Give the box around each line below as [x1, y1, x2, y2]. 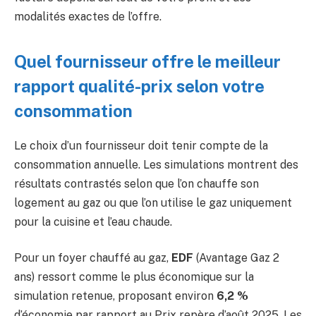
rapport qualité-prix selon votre [14, 75, 265, 96]
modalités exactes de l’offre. [14, 10, 162, 24]
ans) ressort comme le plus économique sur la [14, 270, 254, 284]
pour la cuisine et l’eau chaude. [14, 214, 172, 229]
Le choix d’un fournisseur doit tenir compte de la [14, 138, 268, 152]
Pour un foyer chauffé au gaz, [14, 251, 171, 265]
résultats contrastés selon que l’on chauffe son [14, 176, 259, 190]
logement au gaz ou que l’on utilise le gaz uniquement [14, 195, 292, 209]
